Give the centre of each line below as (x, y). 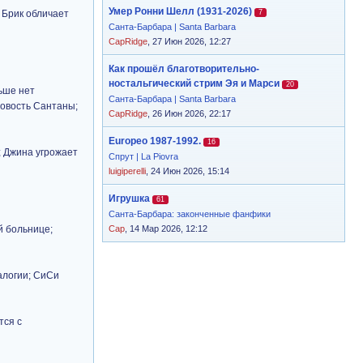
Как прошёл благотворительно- (184, 69)
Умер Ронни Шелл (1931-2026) (180, 11)
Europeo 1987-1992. (155, 141)
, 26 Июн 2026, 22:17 (189, 113)
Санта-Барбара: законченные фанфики (190, 214)
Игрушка (129, 199)
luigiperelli (127, 171)
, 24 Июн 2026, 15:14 (188, 171)
